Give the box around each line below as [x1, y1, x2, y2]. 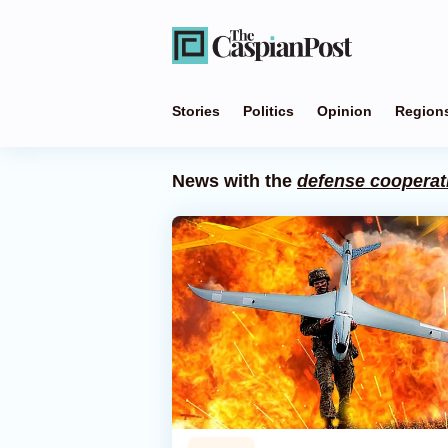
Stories [172, 103, 220, 119]
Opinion [317, 103, 372, 119]
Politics [243, 103, 294, 119]
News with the [172, 171, 297, 191]
